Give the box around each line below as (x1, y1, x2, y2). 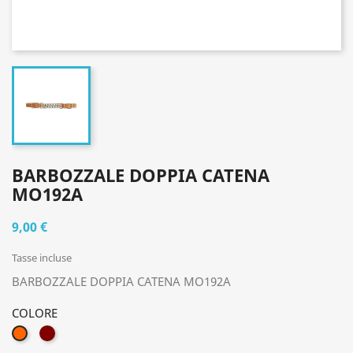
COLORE (12, 305, 58, 321)
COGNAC (25, 326, 72, 341)
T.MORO (54, 325, 98, 340)
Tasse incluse (12, 251, 72, 265)
